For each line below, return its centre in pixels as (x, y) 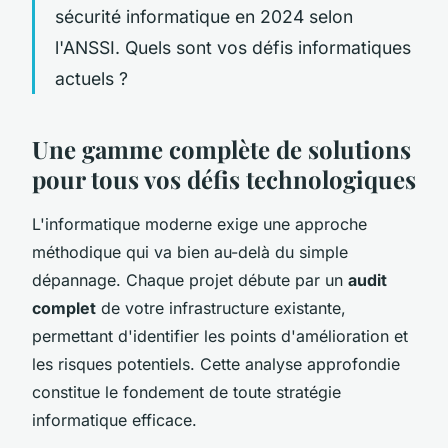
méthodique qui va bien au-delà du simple (190, 251)
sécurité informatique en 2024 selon (204, 16)
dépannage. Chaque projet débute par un (190, 279)
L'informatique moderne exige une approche (199, 223)
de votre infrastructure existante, (221, 307)
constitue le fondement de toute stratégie (186, 391)
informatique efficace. (114, 419)
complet (64, 307)
